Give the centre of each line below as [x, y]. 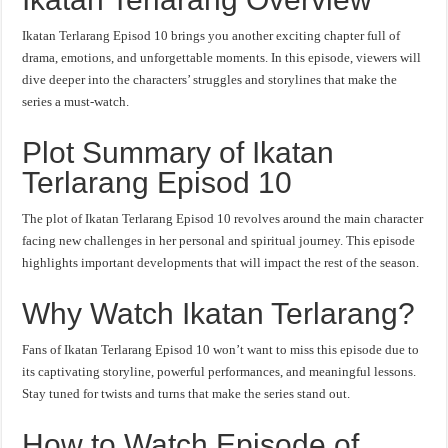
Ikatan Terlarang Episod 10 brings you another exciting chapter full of [211, 35]
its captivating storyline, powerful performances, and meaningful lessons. [219, 371]
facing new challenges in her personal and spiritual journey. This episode [219, 240]
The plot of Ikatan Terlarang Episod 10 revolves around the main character [223, 218]
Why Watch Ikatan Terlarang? [219, 313]
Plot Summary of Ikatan [178, 152]
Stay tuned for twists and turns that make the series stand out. [186, 393]
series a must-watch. [76, 101]
